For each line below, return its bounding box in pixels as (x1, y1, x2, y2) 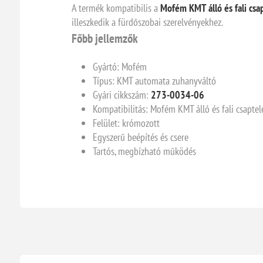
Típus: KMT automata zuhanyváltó (92, 74, 216, 88)
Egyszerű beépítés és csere (92, 130, 188, 144)
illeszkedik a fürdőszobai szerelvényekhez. (71, 15, 223, 29)
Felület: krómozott (92, 116, 160, 130)
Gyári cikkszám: (92, 88, 151, 102)
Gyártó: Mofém (92, 60, 147, 74)
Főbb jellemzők (71, 30, 138, 46)
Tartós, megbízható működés (92, 144, 196, 159)
